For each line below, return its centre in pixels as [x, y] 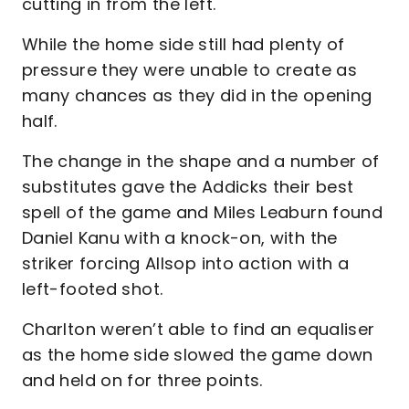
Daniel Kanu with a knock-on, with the [180, 238]
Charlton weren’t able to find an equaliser [199, 329]
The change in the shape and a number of [201, 161]
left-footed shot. [95, 289]
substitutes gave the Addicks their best [188, 187]
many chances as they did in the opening [197, 95]
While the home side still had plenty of [184, 44]
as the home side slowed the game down [198, 355]
